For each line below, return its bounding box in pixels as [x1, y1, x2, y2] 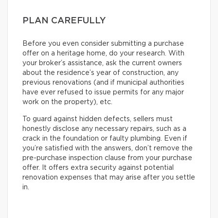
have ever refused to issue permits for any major [22, 89, 184, 96]
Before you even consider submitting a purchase [22, 40, 184, 47]
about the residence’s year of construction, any [22, 70, 179, 76]
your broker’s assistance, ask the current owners [22, 60, 182, 67]
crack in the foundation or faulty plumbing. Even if [22, 135, 187, 142]
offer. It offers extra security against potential [22, 164, 174, 171]
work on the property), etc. [22, 99, 112, 106]
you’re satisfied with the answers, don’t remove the [22, 145, 193, 152]
